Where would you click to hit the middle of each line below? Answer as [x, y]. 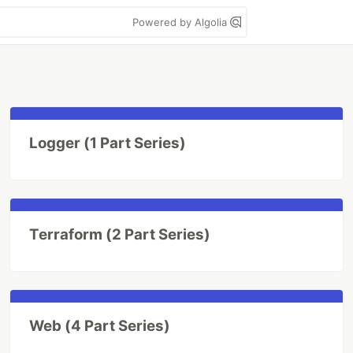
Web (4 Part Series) [100, 326]
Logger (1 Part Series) [108, 143]
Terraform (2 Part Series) [120, 234]
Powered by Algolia [181, 22]
